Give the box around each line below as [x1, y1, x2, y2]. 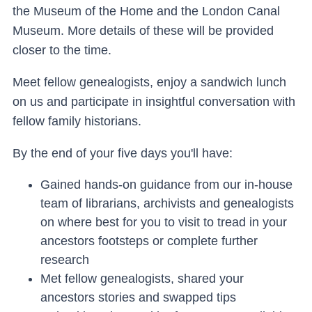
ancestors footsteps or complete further [40, 234, 258, 248]
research [40, 253, 89, 267]
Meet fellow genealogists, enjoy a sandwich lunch [13, 75, 286, 89]
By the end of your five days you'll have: [13, 146, 233, 160]
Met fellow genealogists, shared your [40, 272, 244, 286]
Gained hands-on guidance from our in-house [40, 178, 292, 192]
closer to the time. [13, 43, 115, 57]
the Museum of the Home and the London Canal [13, 4, 280, 18]
